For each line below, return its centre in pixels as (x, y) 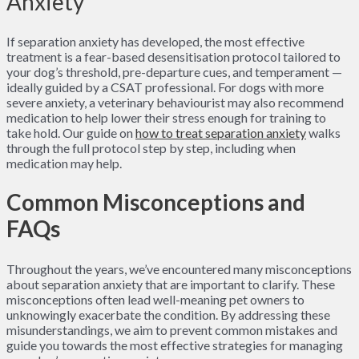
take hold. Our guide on (71, 133)
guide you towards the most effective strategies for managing (175, 345)
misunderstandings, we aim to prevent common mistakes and (172, 329)
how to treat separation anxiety (221, 133)
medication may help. (64, 163)
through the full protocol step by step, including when (151, 148)
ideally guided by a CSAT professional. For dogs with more (165, 87)
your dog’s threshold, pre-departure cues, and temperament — (174, 72)
